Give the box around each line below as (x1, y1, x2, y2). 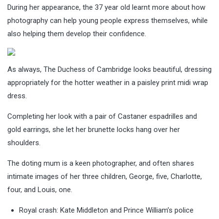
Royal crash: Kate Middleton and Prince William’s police (19, 205, 194, 215)
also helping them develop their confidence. (7, 29, 146, 38)
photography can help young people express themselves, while (7, 16, 208, 25)
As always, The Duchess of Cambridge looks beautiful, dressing (7, 65, 212, 74)
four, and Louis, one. (7, 185, 72, 194)
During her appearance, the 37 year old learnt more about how (7, 2, 205, 12)
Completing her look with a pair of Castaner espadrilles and (7, 111, 197, 121)
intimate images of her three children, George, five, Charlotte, (7, 172, 202, 181)
